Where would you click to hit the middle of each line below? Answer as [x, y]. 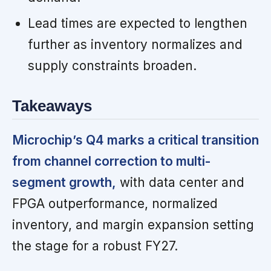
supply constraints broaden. [112, 65]
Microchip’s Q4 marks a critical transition [135, 140]
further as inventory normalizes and [135, 44]
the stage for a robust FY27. [95, 246]
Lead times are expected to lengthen [137, 23]
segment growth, [64, 183]
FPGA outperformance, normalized [115, 204]
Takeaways [52, 106]
